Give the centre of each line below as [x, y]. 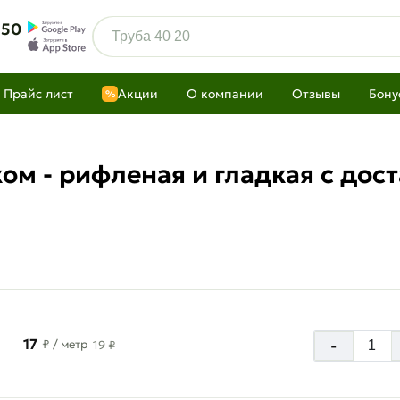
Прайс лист [38, 94]
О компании [225, 94]
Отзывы [316, 94]
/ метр [70, 344]
